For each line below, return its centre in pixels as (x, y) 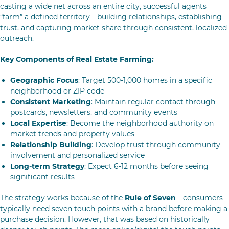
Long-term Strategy (47, 166)
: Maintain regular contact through (153, 102)
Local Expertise (38, 123)
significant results (42, 177)
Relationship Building (51, 145)
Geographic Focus (44, 80)
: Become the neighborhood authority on (140, 123)
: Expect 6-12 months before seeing (146, 166)
